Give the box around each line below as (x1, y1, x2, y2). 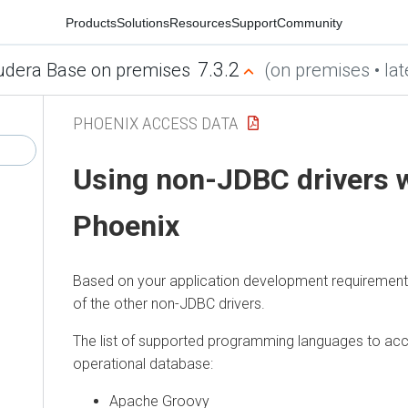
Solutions (117, 15, 169, 30)
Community (277, 15, 342, 30)
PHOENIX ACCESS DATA (73, 112, 239, 134)
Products (66, 15, 117, 30)
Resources (169, 15, 231, 30)
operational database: (73, 354, 213, 372)
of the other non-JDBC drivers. (73, 294, 265, 312)
